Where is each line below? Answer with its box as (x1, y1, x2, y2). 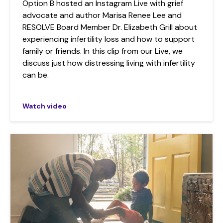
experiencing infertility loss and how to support (22, 34, 195, 45)
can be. (22, 70, 49, 81)
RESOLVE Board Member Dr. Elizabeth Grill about (22, 22, 197, 33)
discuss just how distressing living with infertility (22, 58, 195, 69)
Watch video (22, 102, 67, 111)
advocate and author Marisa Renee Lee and (22, 10, 182, 21)
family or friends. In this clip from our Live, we (22, 46, 183, 57)
